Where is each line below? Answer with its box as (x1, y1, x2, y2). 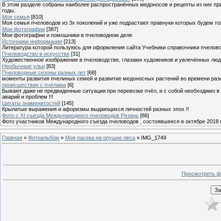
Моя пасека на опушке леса (65, 134, 135, 141)
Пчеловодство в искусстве (2, 50, 70, 57)
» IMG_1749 (135, 134, 166, 141)
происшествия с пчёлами (2, 81, 66, 88)
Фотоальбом (28, 134, 59, 141)
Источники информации (2, 38, 62, 44)
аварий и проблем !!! (2, 93, 53, 100)
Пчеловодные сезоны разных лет (2, 69, 86, 75)
